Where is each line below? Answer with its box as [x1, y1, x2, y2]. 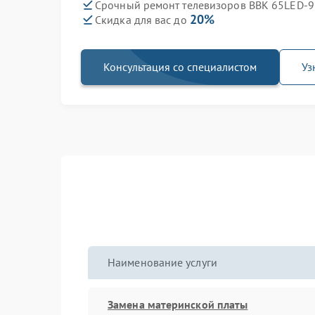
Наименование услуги [108, 255, 217, 269]
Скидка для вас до [95, 13, 190, 27]
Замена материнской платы [108, 297, 248, 311]
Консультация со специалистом [103, 60, 257, 74]
